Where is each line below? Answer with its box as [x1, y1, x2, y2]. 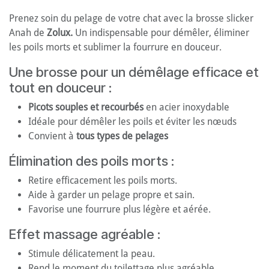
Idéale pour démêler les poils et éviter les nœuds [28, 116, 237, 128]
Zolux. [47, 27, 75, 39]
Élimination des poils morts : [9, 153, 174, 169]
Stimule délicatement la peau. [28, 248, 155, 260]
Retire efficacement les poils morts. [28, 175, 177, 187]
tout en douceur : [9, 80, 112, 96]
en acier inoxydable [144, 101, 229, 113]
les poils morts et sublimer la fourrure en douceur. [9, 41, 222, 53]
